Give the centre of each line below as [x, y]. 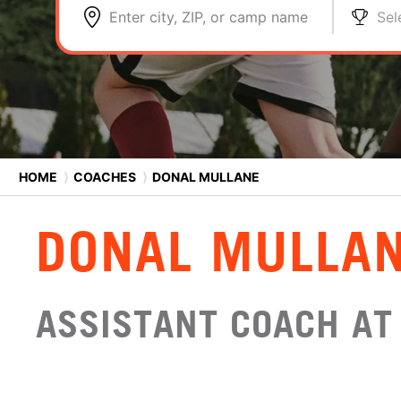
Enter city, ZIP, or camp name [209, 17]
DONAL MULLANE [205, 176]
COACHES [105, 176]
